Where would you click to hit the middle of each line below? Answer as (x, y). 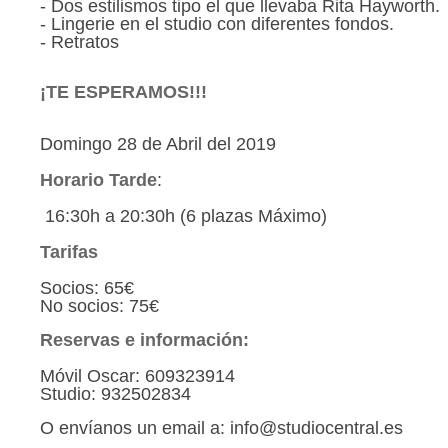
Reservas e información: (144, 340)
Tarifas (69, 252)
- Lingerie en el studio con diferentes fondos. (217, 24)
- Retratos (82, 42)
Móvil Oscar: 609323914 (137, 376)
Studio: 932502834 (115, 394)
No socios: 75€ (102, 306)
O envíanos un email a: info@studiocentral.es (221, 428)
